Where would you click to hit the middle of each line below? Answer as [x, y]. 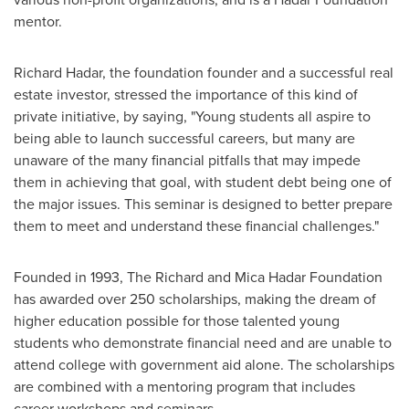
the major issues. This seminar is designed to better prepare [203, 204]
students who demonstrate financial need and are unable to [203, 343]
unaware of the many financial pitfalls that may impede [187, 160]
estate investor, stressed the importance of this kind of [186, 94]
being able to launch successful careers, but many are [184, 138]
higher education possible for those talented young [177, 321]
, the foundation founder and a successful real [248, 73]
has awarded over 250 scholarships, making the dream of [195, 299]
